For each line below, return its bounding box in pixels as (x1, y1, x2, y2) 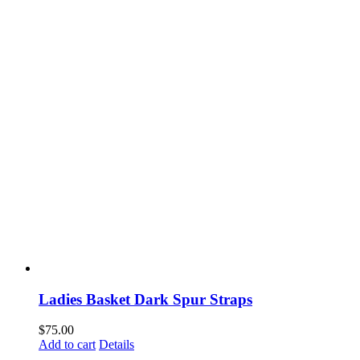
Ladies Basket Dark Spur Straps (39, 290, 252, 308)
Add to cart (39, 337, 96, 352)
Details (99, 337, 134, 352)
